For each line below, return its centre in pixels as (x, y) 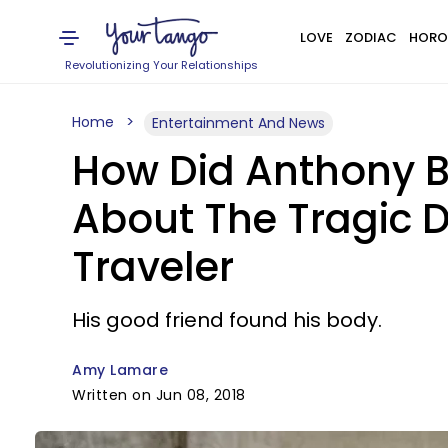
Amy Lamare (120, 370)
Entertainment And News (238, 123)
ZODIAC (370, 37)
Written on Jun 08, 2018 (159, 395)
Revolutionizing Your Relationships (162, 65)
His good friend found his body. (227, 320)
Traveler (153, 267)
